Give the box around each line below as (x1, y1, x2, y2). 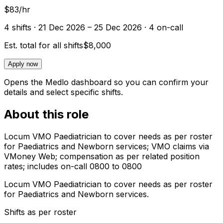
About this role (4, 107, 89, 122)
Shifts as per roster (4, 207, 77, 218)
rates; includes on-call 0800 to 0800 (4, 161, 142, 172)
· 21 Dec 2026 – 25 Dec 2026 (31, 22, 142, 33)
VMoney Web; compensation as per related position (4, 151, 200, 162)
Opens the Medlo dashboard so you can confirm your (4, 77, 209, 88)
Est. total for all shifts (4, 40, 83, 51)
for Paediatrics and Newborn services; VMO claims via (4, 141, 209, 152)
